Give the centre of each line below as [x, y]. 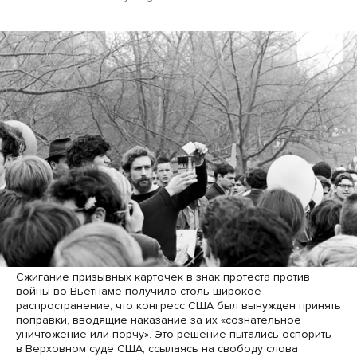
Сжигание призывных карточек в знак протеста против [163, 277]
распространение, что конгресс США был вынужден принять [178, 306]
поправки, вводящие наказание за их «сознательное [159, 320]
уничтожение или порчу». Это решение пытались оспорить [174, 335]
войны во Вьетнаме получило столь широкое [139, 292]
